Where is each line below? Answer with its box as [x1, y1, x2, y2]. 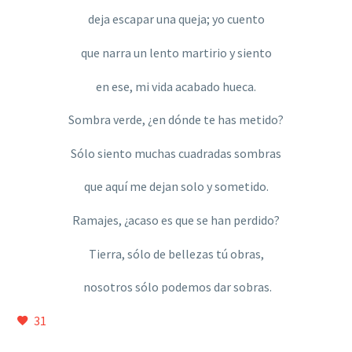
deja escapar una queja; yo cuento [87, 11, 265, 27]
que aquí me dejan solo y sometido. [83, 178, 269, 195]
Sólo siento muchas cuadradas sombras [71, 145, 281, 161]
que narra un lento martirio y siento [80, 44, 272, 60]
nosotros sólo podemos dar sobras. [80, 279, 272, 295]
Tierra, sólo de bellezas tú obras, [88, 245, 264, 262]
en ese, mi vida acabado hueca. [96, 78, 256, 94]
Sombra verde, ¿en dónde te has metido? [68, 112, 284, 128]
